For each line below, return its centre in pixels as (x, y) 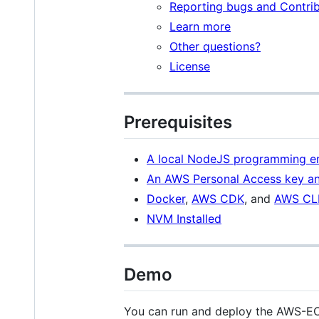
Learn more (200, 26)
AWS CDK (218, 198)
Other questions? (215, 46)
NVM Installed (184, 218)
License (190, 66)
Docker (166, 198)
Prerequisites (178, 122)
